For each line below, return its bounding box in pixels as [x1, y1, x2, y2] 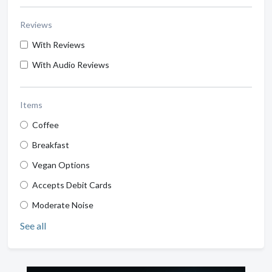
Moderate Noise [32, 199, 93, 210]
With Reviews [32, 39, 85, 50]
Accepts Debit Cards [32, 179, 112, 190]
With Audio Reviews [32, 59, 109, 70]
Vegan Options [32, 159, 90, 170]
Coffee [32, 119, 59, 130]
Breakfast [32, 139, 69, 150]
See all [20, 219, 46, 231]
